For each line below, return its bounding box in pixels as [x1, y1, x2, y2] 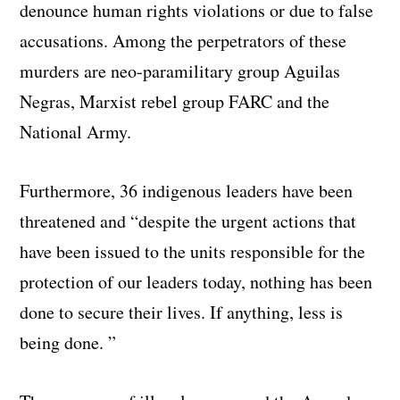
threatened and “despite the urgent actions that [20, 208, 357, 233]
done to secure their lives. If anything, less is [20, 299, 344, 324]
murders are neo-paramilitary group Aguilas [20, 58, 341, 83]
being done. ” [20, 329, 117, 354]
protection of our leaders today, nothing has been [20, 269, 373, 294]
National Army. [20, 119, 132, 144]
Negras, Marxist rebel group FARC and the [20, 88, 330, 113]
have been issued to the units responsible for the [20, 238, 366, 263]
